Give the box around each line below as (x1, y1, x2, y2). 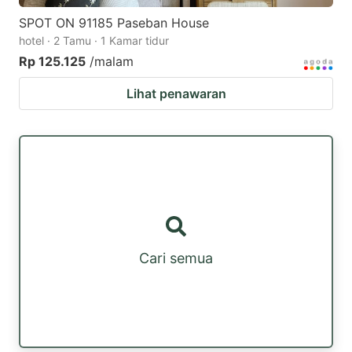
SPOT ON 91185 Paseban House (19, 15, 209, 31)
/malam (90, 53, 134, 70)
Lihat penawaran (126, 86, 226, 102)
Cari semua (139, 250, 213, 267)
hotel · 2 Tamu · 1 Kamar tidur (19, 34, 169, 48)
